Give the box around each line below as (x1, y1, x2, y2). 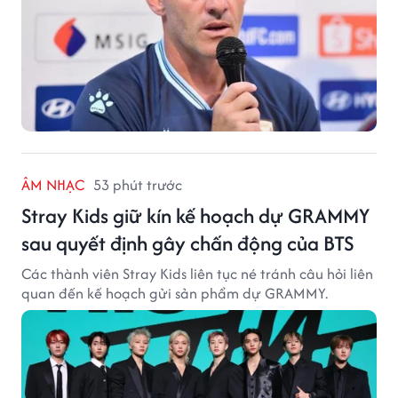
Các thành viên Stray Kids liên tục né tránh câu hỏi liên (21, 262, 373, 284)
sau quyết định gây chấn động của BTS (21, 227, 354, 258)
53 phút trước (93, 173, 182, 195)
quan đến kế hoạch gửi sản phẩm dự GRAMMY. (21, 282, 328, 304)
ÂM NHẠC (21, 173, 84, 195)
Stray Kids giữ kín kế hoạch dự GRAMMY (21, 200, 370, 230)
